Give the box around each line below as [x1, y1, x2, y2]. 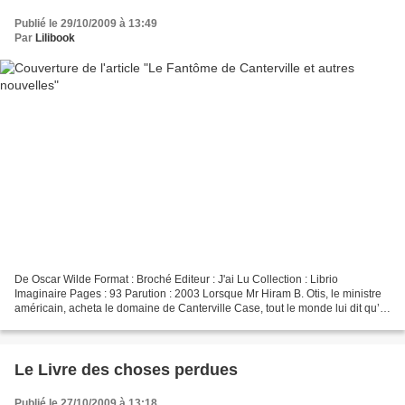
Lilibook [35, 31, 75, 44]
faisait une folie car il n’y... [14, 316, 139, 330]
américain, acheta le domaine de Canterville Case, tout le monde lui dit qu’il [14, 302, 385, 316]
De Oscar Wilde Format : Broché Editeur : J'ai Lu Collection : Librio [14, 273, 338, 287]
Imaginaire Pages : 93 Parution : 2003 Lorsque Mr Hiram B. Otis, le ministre [14, 287, 381, 301]
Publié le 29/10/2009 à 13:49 [14, 16, 157, 30]
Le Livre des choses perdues [14, 361, 238, 380]
